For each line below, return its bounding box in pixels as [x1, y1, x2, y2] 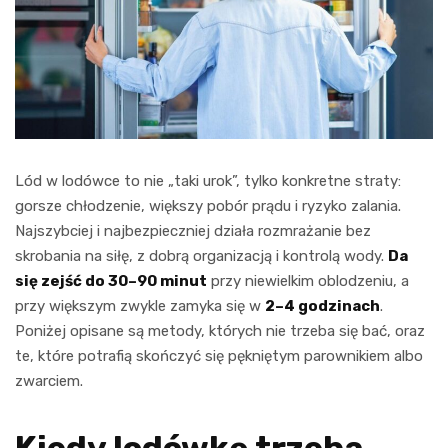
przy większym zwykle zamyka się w [15, 296, 265, 315]
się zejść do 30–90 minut [15, 271, 207, 290]
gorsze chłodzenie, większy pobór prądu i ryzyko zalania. [15, 196, 401, 215]
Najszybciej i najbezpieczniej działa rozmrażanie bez [15, 221, 371, 240]
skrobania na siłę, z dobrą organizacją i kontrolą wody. [15, 246, 388, 265]
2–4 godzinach [265, 296, 380, 315]
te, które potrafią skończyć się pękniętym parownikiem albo [15, 346, 423, 365]
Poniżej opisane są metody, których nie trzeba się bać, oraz [15, 321, 425, 340]
